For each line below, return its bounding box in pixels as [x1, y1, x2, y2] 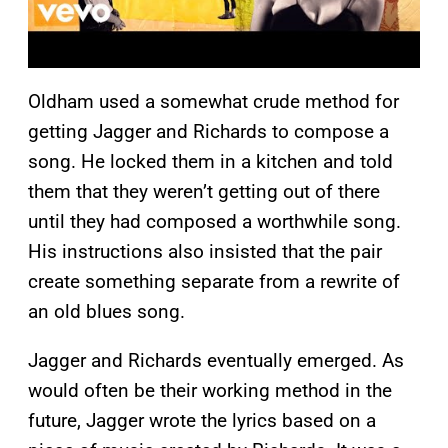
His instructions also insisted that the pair [28, 240, 382, 264]
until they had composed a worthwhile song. [28, 210, 401, 234]
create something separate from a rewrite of [28, 270, 400, 294]
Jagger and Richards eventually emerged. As [28, 349, 404, 373]
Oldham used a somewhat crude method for [28, 90, 399, 114]
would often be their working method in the [28, 379, 392, 403]
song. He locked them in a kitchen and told [28, 150, 393, 174]
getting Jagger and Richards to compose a [28, 120, 389, 144]
